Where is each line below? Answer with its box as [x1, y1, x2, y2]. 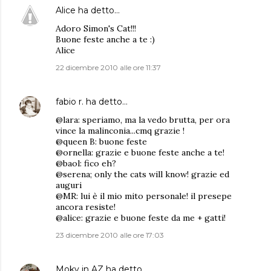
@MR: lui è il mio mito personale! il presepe [56, 191, 232, 201]
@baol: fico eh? [56, 158, 116, 169]
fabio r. [56, 96, 83, 107]
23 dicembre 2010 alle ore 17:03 [56, 230, 164, 240]
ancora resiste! [56, 201, 116, 212]
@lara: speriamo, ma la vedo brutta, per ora [56, 114, 230, 125]
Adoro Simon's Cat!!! [56, 23, 136, 34]
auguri [56, 180, 82, 191]
